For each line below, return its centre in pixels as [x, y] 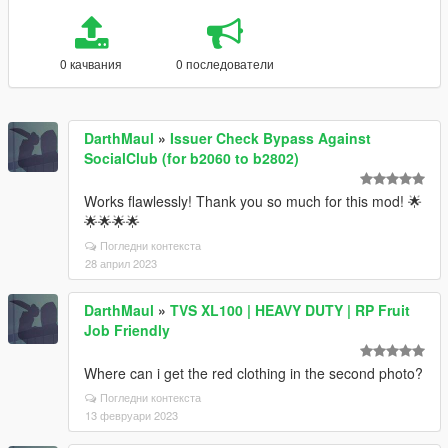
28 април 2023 [121, 263]
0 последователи [224, 63]
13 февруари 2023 [131, 415]
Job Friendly [127, 330]
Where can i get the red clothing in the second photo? [253, 373]
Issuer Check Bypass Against [270, 138]
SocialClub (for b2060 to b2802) [191, 158]
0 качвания [91, 63]
